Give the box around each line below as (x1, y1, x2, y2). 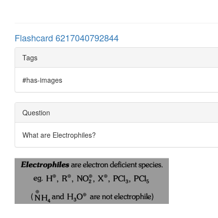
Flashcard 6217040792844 (15, 31, 119, 44)
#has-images (22, 74, 62, 85)
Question (22, 107, 50, 117)
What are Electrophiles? (22, 129, 96, 140)
